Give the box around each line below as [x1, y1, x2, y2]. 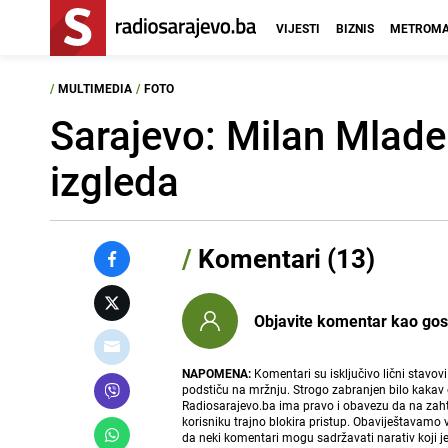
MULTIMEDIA [58, 80, 132, 96]
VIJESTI [276, 20, 320, 36]
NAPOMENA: [182, 365, 252, 381]
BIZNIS [336, 20, 374, 36]
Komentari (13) [192, 241, 376, 276]
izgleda [50, 154, 179, 208]
